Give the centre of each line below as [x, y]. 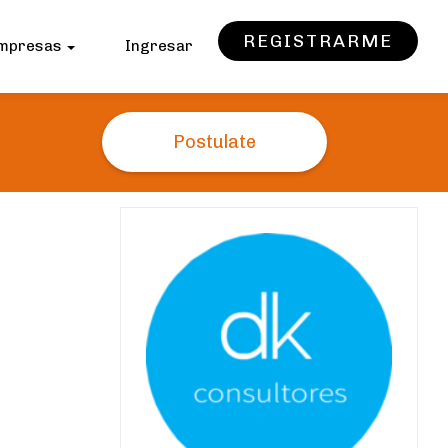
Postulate [214, 142]
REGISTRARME [318, 41]
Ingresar [159, 46]
